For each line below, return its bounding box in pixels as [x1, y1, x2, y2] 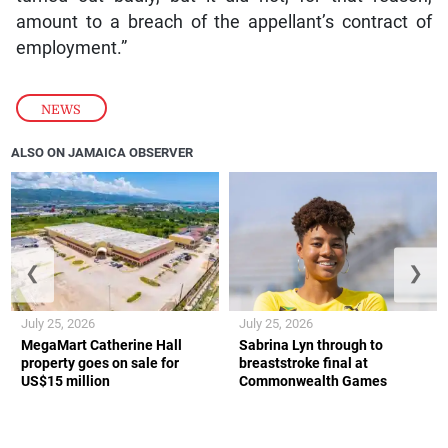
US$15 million [21, 372, 111, 389]
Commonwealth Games [239, 372, 387, 389]
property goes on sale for [21, 354, 180, 371]
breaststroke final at [239, 354, 368, 371]
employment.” [15, 37, 127, 58]
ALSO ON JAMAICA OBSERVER [11, 144, 194, 160]
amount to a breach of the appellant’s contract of [15, 11, 433, 32]
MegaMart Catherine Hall [21, 336, 183, 353]
